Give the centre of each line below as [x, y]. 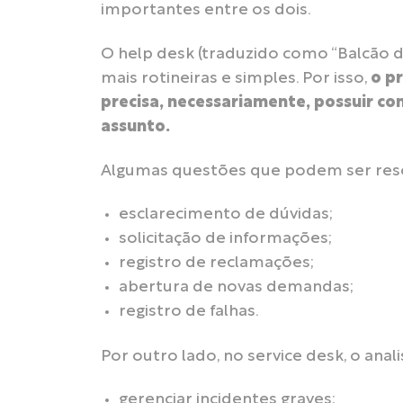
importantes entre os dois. [206, 11]
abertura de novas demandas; [236, 288]
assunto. [137, 128]
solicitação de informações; [225, 239]
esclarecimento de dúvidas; [226, 215]
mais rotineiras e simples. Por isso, [236, 79]
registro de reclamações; [216, 264]
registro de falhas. [189, 312]
